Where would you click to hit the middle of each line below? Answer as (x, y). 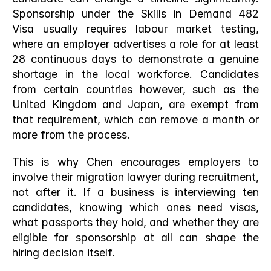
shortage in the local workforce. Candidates (135, 74)
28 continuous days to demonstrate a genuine (135, 59)
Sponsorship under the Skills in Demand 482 (135, 14)
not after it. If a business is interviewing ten (135, 192)
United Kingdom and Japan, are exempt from (135, 104)
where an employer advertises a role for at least (135, 44)
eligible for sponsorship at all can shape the (135, 237)
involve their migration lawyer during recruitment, (135, 177)
